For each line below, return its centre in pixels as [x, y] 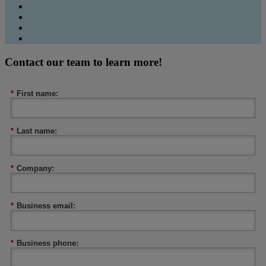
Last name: [37, 131]
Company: [35, 169]
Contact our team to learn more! [83, 62]
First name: [37, 94]
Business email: [46, 206]
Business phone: [47, 243]
